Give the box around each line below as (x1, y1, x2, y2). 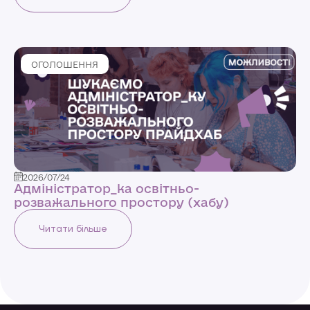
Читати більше (39, 223, 107, 236)
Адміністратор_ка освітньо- (14, 181, 199, 196)
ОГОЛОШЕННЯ (31, 60, 98, 70)
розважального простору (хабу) (14, 195, 229, 210)
